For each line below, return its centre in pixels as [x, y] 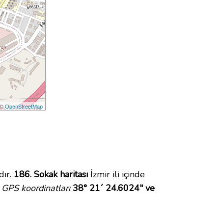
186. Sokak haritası [51, 175]
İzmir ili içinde [116, 175]
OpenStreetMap [24, 106]
